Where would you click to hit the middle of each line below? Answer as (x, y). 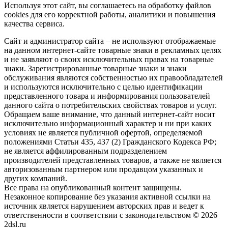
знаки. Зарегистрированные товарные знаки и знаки (95, 68)
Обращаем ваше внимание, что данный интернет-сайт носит (110, 114)
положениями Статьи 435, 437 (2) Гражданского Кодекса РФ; (110, 141)
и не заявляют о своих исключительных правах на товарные (109, 59)
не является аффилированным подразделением (85, 151)
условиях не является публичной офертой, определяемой (103, 132)
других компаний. (36, 178)
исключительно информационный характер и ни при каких (108, 123)
